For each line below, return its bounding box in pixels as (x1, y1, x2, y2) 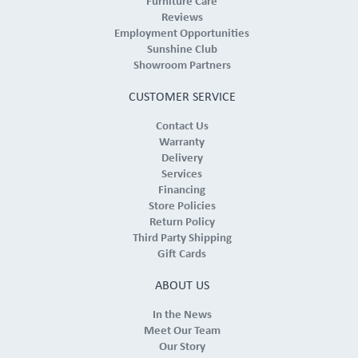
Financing (158, 185, 206, 197)
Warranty (159, 137, 205, 149)
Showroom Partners (133, 60, 231, 72)
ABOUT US (154, 280, 209, 292)
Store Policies (148, 201, 216, 213)
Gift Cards (157, 249, 207, 261)
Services (161, 169, 203, 181)
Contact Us (155, 121, 209, 133)
